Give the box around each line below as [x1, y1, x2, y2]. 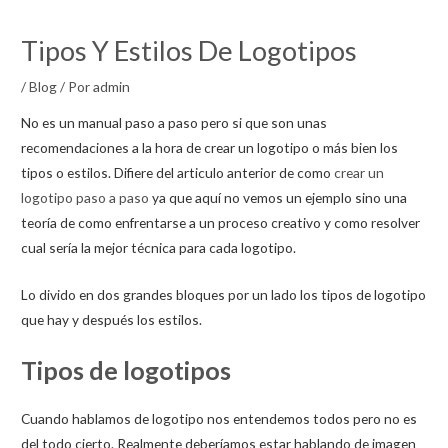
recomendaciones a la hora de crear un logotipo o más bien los [21, 138, 399, 156]
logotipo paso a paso [21, 188, 150, 206]
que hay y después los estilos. [21, 310, 203, 328]
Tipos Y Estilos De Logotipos [21, 34, 358, 68]
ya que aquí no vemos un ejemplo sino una [149, 188, 408, 206]
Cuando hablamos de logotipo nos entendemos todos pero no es [21, 409, 418, 427]
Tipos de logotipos [21, 354, 232, 385]
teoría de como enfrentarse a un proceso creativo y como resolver [21, 213, 421, 231]
